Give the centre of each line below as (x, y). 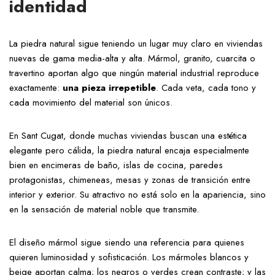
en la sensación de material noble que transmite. (104, 209)
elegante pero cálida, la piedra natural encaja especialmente (129, 150)
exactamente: (36, 88)
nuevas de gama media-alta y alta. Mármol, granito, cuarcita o (132, 58)
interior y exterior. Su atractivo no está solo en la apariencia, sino (137, 195)
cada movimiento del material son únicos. (91, 103)
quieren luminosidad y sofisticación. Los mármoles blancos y (129, 257)
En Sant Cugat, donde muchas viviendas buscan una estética (128, 136)
